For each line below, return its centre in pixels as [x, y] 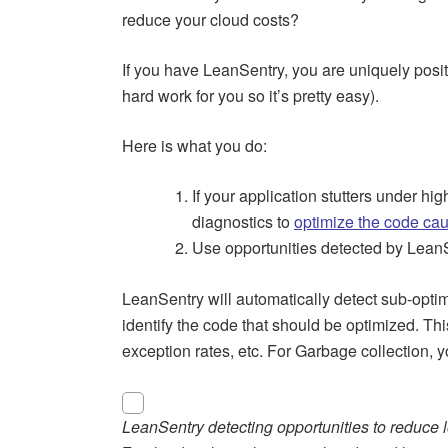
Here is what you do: [194, 146]
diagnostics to [243, 222]
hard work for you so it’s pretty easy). [250, 96]
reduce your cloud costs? [210, 20]
